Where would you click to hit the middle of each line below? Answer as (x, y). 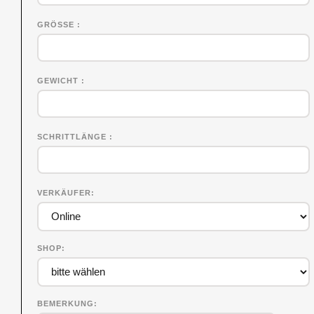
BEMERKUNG (66, 303)
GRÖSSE (57, 24)
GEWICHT (59, 80)
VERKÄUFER (64, 192)
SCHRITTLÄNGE (73, 136)
